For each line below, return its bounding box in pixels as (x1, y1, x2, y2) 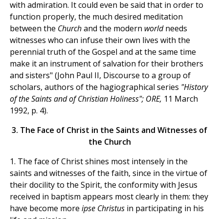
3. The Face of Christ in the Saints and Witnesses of (12, 125, 207, 136)
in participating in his (125, 203, 204, 214)
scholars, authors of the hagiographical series (10, 82, 181, 93)
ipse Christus (82, 203, 125, 214)
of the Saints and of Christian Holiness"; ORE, (10, 93, 164, 105)
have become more (10, 203, 82, 214)
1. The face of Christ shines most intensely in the (10, 156, 188, 167)
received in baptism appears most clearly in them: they (10, 191, 208, 202)
